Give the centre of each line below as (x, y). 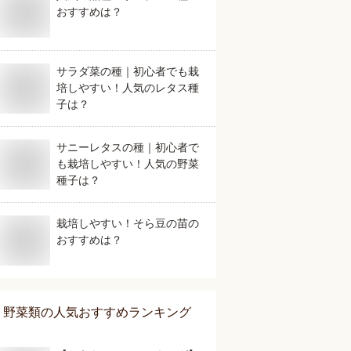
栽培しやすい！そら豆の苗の (128, 223)
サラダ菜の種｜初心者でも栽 (128, 71)
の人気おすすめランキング (116, 312)
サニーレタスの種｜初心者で (128, 147)
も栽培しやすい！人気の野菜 (128, 164)
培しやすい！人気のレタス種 (128, 88)
